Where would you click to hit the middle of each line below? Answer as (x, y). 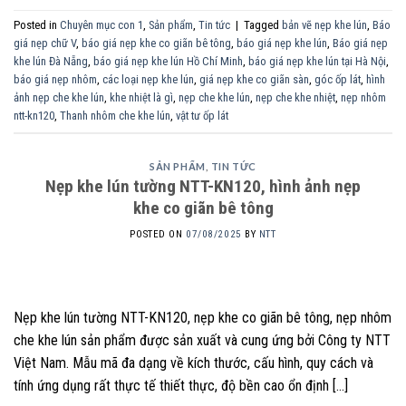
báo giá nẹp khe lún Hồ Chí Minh (168, 62)
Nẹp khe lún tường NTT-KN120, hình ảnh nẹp (203, 187)
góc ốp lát (338, 80)
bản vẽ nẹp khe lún (324, 25)
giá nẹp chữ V (45, 43)
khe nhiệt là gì (141, 98)
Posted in (37, 25)
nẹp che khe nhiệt (295, 98)
